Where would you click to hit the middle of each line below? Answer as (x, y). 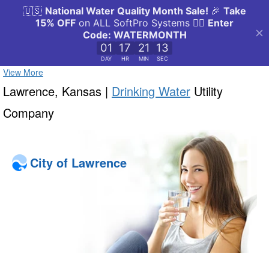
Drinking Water (151, 91)
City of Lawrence (78, 163)
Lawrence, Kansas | (57, 91)
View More (23, 72)
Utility (207, 91)
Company (29, 113)
